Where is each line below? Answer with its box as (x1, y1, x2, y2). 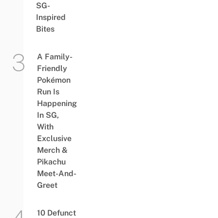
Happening (36, 99, 77, 109)
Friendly (36, 64, 67, 73)
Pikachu (36, 157, 66, 167)
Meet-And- (36, 169, 76, 179)
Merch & (36, 145, 68, 155)
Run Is (36, 87, 59, 97)
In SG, (36, 110, 59, 120)
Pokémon (36, 75, 71, 85)
